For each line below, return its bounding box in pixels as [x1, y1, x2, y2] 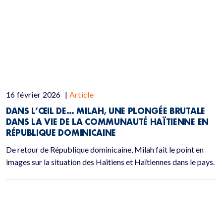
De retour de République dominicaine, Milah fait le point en [6, 145, 204, 154]
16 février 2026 [6, 90, 63, 99]
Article [69, 90, 94, 99]
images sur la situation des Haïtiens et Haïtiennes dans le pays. [6, 157, 215, 166]
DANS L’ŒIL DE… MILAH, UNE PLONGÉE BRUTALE [6, 106, 205, 116]
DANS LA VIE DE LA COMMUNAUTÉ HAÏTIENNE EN [6, 116, 209, 127]
